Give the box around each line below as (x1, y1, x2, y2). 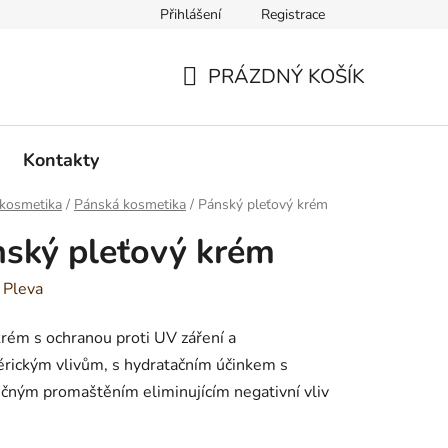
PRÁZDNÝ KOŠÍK (208, 62, 365, 90)
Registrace (261, 5, 325, 24)
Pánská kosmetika (74, 195, 186, 215)
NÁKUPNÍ (181, 86, 272, 114)
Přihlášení (160, 5, 221, 24)
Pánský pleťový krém (198, 195, 328, 215)
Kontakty (23, 147, 99, 172)
